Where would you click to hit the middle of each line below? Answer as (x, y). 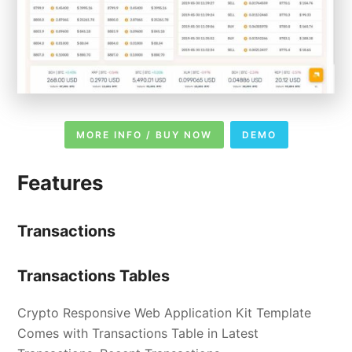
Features (61, 183)
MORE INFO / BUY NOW (144, 135)
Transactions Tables (94, 276)
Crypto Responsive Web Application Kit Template (165, 313)
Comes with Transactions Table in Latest (138, 334)
